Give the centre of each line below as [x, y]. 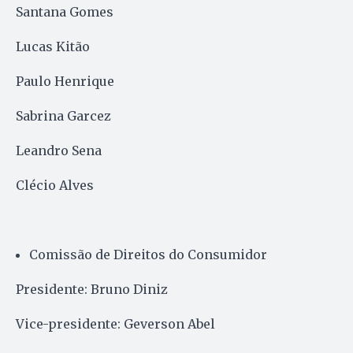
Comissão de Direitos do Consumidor [148, 254]
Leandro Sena [59, 150]
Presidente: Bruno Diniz [92, 289]
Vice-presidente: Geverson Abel [115, 323]
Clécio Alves [55, 185]
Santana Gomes [65, 11]
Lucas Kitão [53, 46]
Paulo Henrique [65, 81]
